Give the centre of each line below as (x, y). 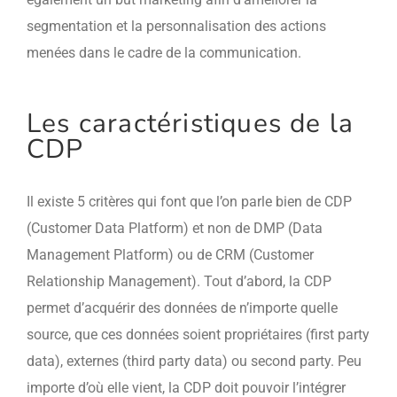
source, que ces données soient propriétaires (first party (198, 335)
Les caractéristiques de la (190, 124)
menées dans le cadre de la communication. (163, 53)
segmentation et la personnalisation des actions (176, 26)
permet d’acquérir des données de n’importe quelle (182, 308)
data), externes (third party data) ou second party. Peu (194, 361)
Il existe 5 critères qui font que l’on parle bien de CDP (189, 202)
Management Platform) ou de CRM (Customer (170, 255)
